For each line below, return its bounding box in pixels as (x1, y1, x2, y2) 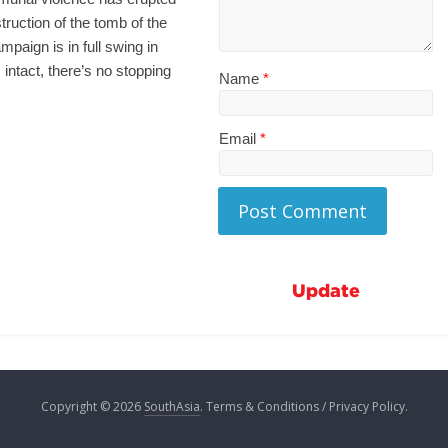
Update (292, 280, 360, 300)
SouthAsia (143, 398, 200, 415)
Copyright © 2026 (40, 398, 144, 415)
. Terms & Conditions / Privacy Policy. (199, 398, 408, 415)
